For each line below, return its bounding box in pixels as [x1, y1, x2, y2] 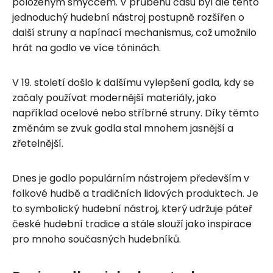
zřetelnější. [12, 136, 63, 151]
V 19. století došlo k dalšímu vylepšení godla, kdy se [12, 75, 254, 90]
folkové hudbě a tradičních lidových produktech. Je [12, 186, 258, 200]
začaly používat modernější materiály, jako [12, 90, 216, 105]
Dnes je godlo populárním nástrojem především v [12, 171, 249, 185]
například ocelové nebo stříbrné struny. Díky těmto [12, 105, 259, 120]
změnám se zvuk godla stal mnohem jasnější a [12, 121, 233, 135]
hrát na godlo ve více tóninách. [12, 40, 161, 55]
